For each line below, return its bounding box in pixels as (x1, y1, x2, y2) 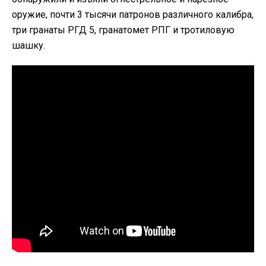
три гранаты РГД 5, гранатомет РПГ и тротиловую (12, 24, 235, 36)
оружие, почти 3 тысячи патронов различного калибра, (12, 8, 254, 20)
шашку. (12, 39, 45, 51)
